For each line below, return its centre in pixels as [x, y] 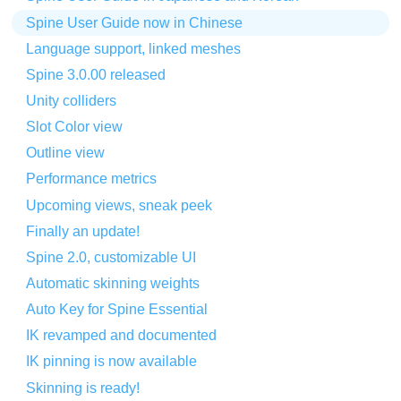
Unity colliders [72, 101]
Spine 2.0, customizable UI [111, 257]
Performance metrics [92, 179]
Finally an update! [83, 231]
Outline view [66, 153]
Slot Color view [75, 127]
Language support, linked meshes [134, 48]
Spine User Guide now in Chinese [135, 22]
